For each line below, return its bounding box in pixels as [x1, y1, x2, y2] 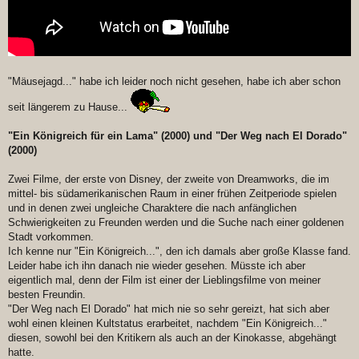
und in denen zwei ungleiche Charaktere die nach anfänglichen [8, 202, 296, 215]
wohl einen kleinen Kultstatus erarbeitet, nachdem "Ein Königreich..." [8, 317, 327, 330]
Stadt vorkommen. [8, 231, 94, 244]
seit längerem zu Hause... [8, 101, 131, 114]
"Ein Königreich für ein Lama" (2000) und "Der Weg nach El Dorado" [8, 130, 347, 143]
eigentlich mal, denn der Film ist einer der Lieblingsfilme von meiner [8, 274, 321, 287]
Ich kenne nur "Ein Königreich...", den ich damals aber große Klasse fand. [8, 245, 351, 258]
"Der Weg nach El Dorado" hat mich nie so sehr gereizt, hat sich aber [8, 303, 329, 316]
